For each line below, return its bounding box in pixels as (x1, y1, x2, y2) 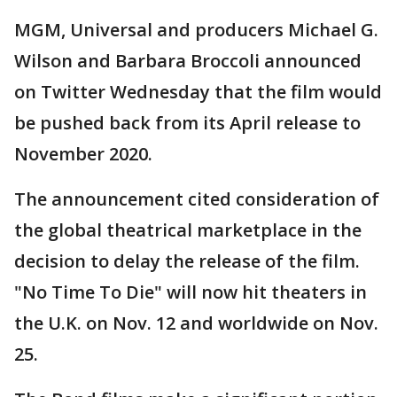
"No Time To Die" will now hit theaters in (14, 280, 367, 305)
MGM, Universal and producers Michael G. (14, 18, 378, 43)
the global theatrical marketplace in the (14, 218, 362, 243)
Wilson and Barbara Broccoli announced (14, 49, 362, 74)
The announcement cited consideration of (14, 187, 379, 212)
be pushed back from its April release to (14, 111, 361, 136)
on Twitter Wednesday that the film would (14, 80, 382, 105)
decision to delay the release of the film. (14, 249, 360, 274)
